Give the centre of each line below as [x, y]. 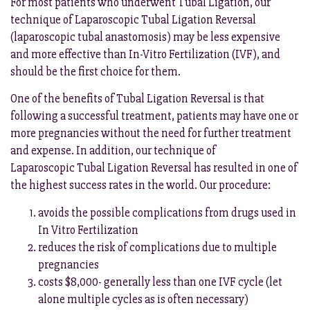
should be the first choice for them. [95, 71]
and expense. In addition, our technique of [113, 151]
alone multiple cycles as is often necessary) [143, 299]
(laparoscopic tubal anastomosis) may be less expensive [145, 37]
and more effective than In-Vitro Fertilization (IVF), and [145, 54]
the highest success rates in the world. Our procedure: [140, 185]
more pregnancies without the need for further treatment [151, 134]
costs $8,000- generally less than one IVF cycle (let [160, 282]
